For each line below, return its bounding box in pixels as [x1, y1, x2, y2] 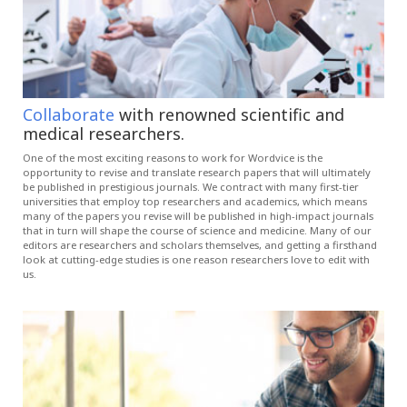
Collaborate [23, 103, 114, 125]
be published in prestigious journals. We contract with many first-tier [23, 179, 359, 194]
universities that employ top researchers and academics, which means [23, 194, 367, 208]
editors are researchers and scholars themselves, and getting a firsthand [23, 237, 377, 252]
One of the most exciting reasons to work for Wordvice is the [23, 150, 323, 164]
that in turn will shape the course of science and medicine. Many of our [23, 223, 372, 237]
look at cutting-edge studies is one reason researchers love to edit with [23, 252, 370, 266]
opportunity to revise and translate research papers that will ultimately [23, 164, 371, 179]
